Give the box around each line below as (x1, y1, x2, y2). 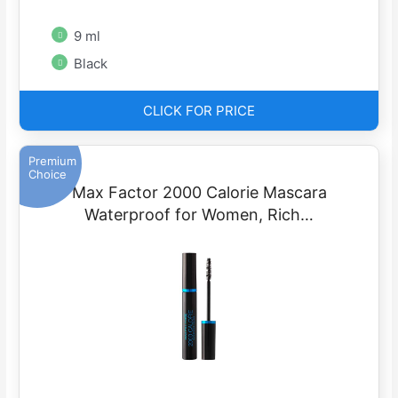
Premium (28, 154, 77, 169)
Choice (28, 167, 68, 182)
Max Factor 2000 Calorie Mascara (71, 183, 327, 203)
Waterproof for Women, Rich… (84, 205, 314, 225)
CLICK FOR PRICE (143, 102, 255, 120)
